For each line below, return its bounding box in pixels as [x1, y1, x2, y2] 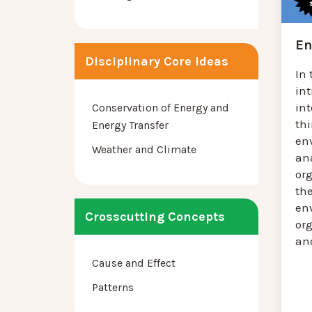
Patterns [92, 281, 134, 295]
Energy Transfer [92, 118, 169, 132]
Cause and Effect [92, 256, 175, 270]
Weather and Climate [92, 143, 196, 157]
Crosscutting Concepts [85, 209, 225, 225]
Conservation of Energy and [92, 101, 229, 115]
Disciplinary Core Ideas [85, 54, 228, 70]
